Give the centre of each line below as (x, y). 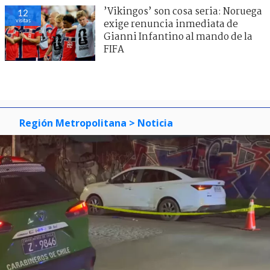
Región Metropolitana (73, 123)
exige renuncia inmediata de (171, 24)
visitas (23, 20)
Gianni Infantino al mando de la (178, 37)
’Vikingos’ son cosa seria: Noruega (183, 11)
